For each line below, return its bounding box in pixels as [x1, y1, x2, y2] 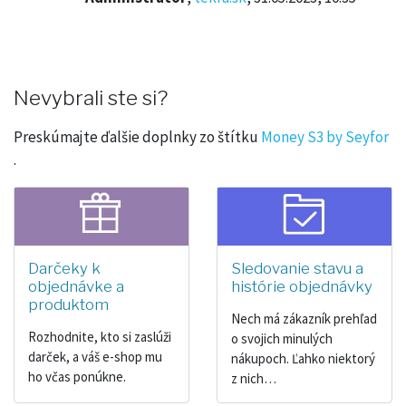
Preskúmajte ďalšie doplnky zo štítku [14, 126, 261, 147]
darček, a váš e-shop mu [28, 348, 162, 366]
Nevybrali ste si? [14, 84, 168, 111]
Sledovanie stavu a [231, 259, 363, 278]
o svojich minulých [231, 330, 333, 348]
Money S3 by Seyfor [261, 126, 389, 147]
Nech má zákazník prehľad [231, 310, 377, 328]
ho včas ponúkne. [28, 368, 126, 386]
